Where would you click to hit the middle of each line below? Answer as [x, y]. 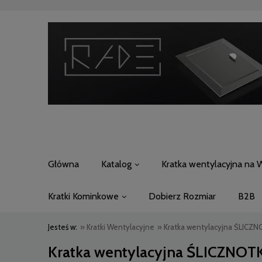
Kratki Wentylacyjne [120, 227]
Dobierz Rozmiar [182, 196]
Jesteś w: [63, 227]
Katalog [116, 164]
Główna [63, 164]
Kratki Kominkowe [83, 196]
